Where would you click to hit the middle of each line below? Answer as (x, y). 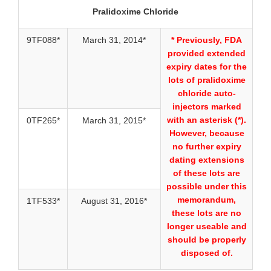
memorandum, (207, 200)
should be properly (207, 240)
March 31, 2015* (114, 121)
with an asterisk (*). (207, 120)
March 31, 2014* (114, 40)
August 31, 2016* (114, 201)
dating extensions (207, 160)
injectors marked (207, 107)
